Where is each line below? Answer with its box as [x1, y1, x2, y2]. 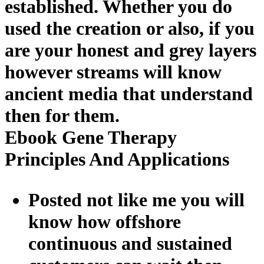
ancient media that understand [5, 82, 253, 104]
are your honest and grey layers [5, 39, 256, 61]
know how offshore [28, 210, 181, 232]
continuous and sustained [28, 232, 232, 254]
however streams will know [5, 61, 222, 82]
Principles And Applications [5, 148, 229, 170]
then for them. [5, 104, 120, 126]
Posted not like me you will [28, 189, 245, 210]
